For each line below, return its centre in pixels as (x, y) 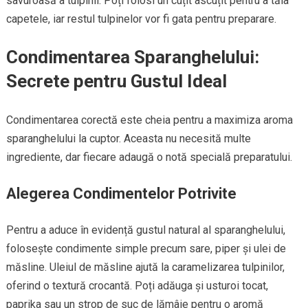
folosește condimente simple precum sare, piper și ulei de (146, 248)
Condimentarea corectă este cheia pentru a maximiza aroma (149, 120)
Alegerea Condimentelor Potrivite (121, 193)
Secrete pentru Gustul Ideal (116, 81)
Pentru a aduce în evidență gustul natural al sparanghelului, (145, 230)
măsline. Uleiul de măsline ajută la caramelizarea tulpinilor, (145, 267)
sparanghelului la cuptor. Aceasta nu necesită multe (128, 138)
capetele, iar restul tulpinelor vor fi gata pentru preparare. (141, 19)
